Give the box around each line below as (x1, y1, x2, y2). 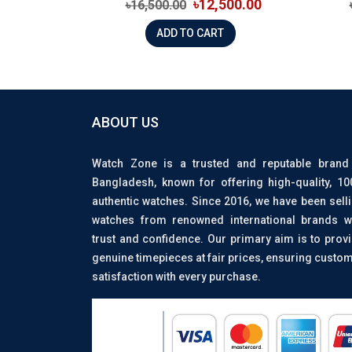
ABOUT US (92, 113, 159, 130)
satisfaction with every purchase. (92, 269, 261, 283)
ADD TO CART (196, 27, 224, 40)
